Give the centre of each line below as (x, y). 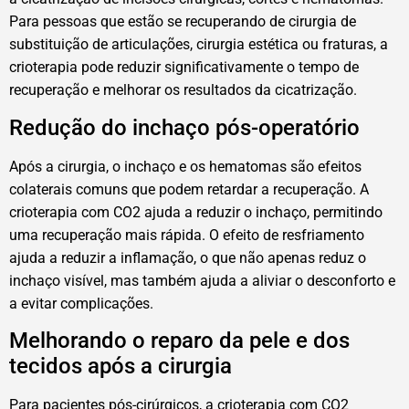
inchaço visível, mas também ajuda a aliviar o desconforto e (202, 280)
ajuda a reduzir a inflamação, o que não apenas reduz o (188, 257)
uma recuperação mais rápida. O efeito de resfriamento (187, 235)
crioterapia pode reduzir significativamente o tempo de (184, 68)
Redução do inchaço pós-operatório (184, 127)
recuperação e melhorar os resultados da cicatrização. (183, 90)
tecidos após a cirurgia (121, 367)
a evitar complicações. (81, 303)
